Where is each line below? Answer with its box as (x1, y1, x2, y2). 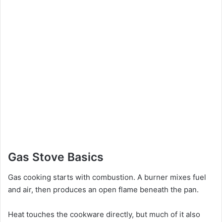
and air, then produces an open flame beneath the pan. (8, 184, 199, 194)
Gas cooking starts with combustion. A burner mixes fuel (8, 172, 206, 182)
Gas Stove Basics (8, 150, 104, 165)
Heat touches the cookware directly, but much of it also (8, 209, 200, 219)
